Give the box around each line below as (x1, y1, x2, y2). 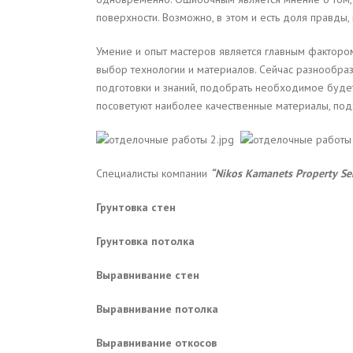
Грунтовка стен (96, 199, 176, 214)
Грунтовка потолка (96, 233, 195, 248)
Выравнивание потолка (96, 301, 218, 316)
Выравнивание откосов (96, 335, 217, 350)
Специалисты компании (96, 165, 210, 180)
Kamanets (245, 165, 292, 180)
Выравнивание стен (96, 267, 199, 282)
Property (295, 165, 337, 180)
